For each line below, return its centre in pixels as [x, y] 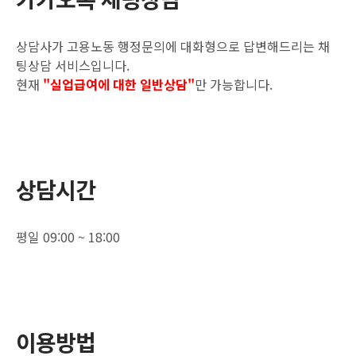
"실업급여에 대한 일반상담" [119, 84]
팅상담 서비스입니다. [73, 65]
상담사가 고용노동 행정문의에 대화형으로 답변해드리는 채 [173, 46]
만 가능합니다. [234, 84]
